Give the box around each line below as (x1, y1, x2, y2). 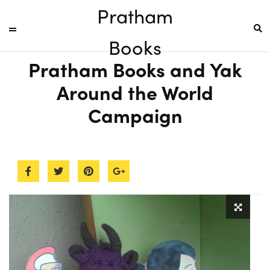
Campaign (87, 101, 183, 129)
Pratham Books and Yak (28, 55, 242, 83)
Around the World (57, 78, 213, 106)
